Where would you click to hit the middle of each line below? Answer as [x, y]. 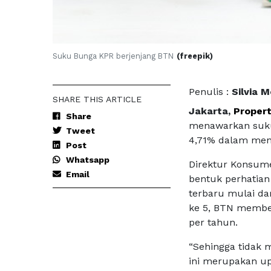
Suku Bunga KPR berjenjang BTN [113, 56]
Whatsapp [88, 160]
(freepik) [195, 56]
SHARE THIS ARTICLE [97, 100]
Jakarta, [211, 111]
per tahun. [213, 223]
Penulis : [210, 92]
